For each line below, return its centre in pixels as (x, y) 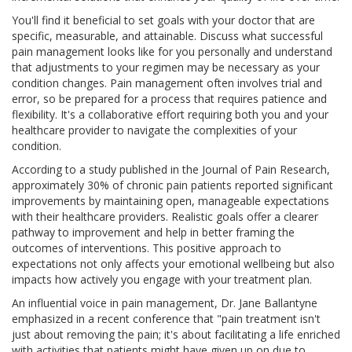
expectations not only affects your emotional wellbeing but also (173, 264)
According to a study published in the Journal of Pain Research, (171, 170)
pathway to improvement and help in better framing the (153, 233)
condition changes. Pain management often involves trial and (167, 83)
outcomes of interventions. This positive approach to (147, 248)
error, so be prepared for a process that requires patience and (169, 99)
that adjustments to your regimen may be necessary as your (166, 68)
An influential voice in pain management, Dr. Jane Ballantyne (165, 303)
